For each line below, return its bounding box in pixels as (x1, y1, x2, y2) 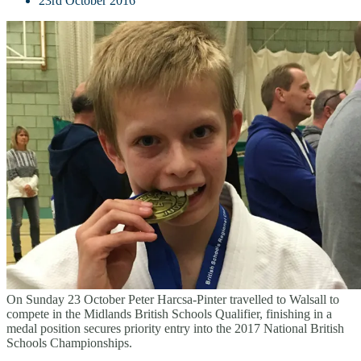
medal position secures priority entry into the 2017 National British (6, 321, 344, 335)
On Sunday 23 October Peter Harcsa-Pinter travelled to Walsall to (6, 292, 339, 306)
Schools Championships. (6, 335, 132, 350)
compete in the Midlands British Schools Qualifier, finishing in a (6, 306, 332, 321)
